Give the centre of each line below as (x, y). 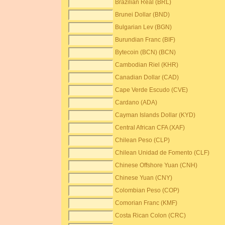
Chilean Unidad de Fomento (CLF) (162, 153)
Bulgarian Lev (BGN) (144, 27)
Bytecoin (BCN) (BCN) (146, 52)
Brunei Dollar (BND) (143, 15)
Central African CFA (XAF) (150, 128)
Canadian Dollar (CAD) (147, 77)
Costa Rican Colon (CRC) (151, 215)
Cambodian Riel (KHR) (147, 65)
